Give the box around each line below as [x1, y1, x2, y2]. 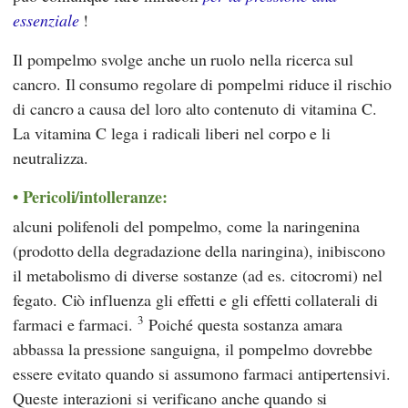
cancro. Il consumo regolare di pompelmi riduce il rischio [13, 72, 392, 95]
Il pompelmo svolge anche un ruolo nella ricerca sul [13, 47, 354, 70]
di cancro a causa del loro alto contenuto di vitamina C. [13, 97, 377, 119]
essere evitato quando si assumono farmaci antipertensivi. [13, 362, 391, 385]
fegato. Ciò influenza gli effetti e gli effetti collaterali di [13, 289, 378, 311]
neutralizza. [13, 146, 89, 168]
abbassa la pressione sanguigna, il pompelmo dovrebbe [13, 338, 373, 361]
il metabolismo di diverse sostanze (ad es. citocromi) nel [13, 264, 382, 287]
